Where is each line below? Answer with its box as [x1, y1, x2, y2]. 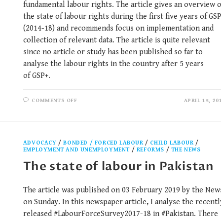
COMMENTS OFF [32, 97, 77, 104]
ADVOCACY [23, 140, 57, 147]
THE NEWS [171, 147, 201, 153]
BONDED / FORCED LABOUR [63, 140, 144, 147]
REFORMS [136, 147, 165, 153]
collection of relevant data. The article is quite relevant [23, 36, 210, 45]
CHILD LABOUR [150, 140, 194, 147]
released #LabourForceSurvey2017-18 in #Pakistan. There [23, 209, 218, 219]
